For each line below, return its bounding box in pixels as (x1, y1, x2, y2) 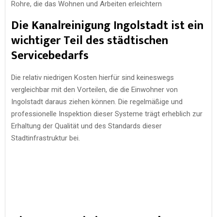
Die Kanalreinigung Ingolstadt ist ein (11, 15, 203, 35)
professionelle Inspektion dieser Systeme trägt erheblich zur (11, 109, 202, 118)
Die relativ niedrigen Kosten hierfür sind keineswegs (11, 73, 174, 82)
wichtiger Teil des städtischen (11, 31, 168, 50)
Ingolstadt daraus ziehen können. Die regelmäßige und (11, 97, 183, 106)
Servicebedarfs (11, 46, 89, 65)
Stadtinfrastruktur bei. (11, 133, 80, 142)
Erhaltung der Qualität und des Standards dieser (11, 121, 162, 130)
